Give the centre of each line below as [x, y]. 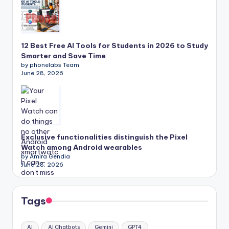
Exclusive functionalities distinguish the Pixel [104, 137]
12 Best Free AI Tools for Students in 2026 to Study [114, 46]
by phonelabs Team [50, 65]
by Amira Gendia [45, 157]
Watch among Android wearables [82, 147]
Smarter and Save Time [63, 56]
